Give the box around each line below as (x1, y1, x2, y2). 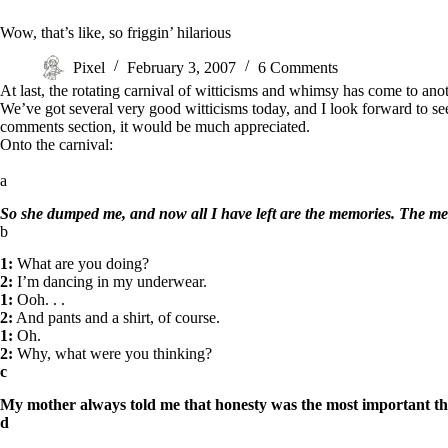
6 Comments (258, 58, 338, 76)
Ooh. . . (13, 291, 65, 309)
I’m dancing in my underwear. (13, 273, 207, 291)
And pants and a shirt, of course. (13, 309, 220, 327)
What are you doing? (13, 255, 149, 273)
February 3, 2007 (127, 58, 236, 76)
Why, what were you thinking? (13, 345, 212, 363)
